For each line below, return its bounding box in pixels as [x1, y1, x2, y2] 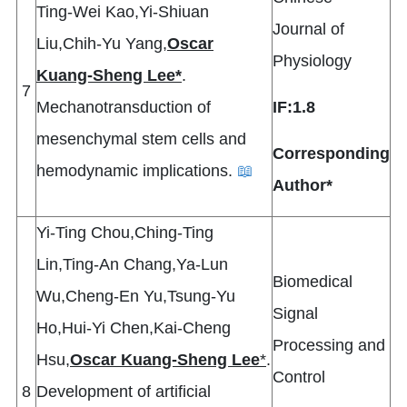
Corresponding [273, 144, 390, 164]
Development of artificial [36, 382, 211, 402]
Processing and [273, 336, 385, 355]
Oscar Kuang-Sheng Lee [70, 351, 260, 370]
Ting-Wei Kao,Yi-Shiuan [36, 3, 209, 22]
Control [273, 368, 325, 387]
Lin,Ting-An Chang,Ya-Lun [36, 255, 228, 274]
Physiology [273, 52, 352, 71]
